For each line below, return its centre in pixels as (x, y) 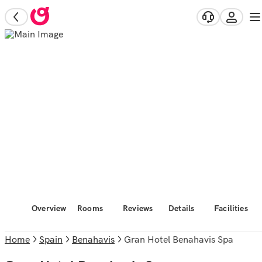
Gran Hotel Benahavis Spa (182, 239)
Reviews (138, 208)
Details (182, 208)
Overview (49, 208)
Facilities (231, 208)
